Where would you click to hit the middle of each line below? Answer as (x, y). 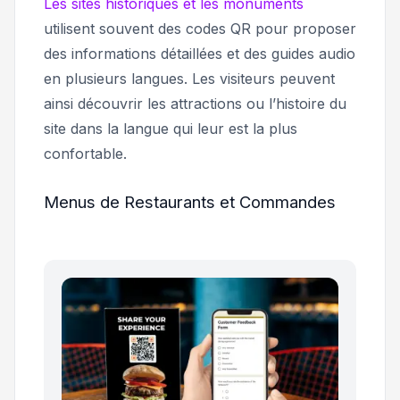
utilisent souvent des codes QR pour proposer (200, 29)
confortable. (87, 154)
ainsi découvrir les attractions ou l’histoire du (195, 104)
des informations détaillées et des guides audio (200, 54)
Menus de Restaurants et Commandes (190, 202)
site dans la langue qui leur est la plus (171, 129)
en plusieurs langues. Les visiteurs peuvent (189, 79)
